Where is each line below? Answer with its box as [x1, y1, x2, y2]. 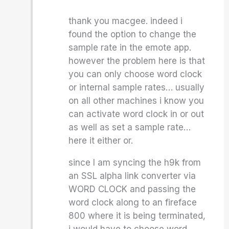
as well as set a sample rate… [68, 122, 191, 132]
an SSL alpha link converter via [68, 171, 196, 181]
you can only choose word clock [68, 69, 202, 79]
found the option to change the [68, 29, 197, 39]
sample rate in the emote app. [68, 42, 192, 53]
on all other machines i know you [68, 96, 204, 106]
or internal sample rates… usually [68, 82, 205, 93]
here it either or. [68, 135, 133, 146]
